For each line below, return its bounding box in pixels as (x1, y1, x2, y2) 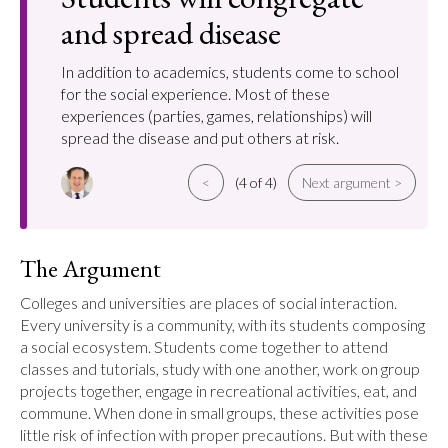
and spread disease (61, 12, 281, 54)
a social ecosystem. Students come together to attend (20, 337, 388, 356)
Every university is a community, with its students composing (20, 315, 425, 334)
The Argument (20, 253, 161, 284)
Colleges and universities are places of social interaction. (20, 293, 397, 312)
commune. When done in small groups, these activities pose (20, 403, 419, 422)
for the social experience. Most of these (61, 84, 330, 103)
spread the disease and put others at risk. (61, 128, 339, 147)
